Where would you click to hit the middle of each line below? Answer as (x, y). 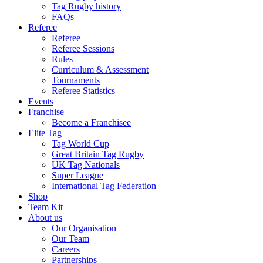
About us (45, 218)
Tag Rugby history (86, 6)
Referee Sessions (83, 48)
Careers (66, 249)
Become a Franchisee (91, 122)
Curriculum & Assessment (100, 70)
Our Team (70, 239)
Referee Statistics (83, 91)
